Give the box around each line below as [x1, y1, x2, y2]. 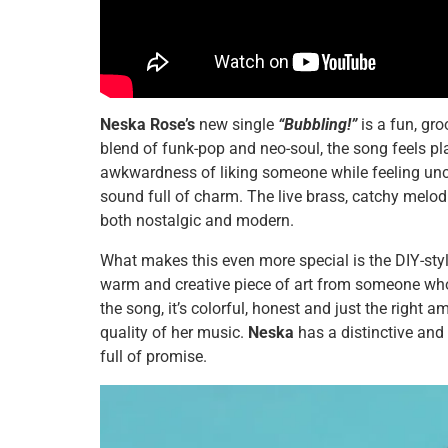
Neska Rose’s [100, 115, 195, 135]
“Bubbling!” [278, 115, 361, 135]
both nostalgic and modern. [100, 211, 294, 231]
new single [195, 115, 278, 135]
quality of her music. [100, 323, 248, 343]
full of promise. [100, 347, 207, 367]
